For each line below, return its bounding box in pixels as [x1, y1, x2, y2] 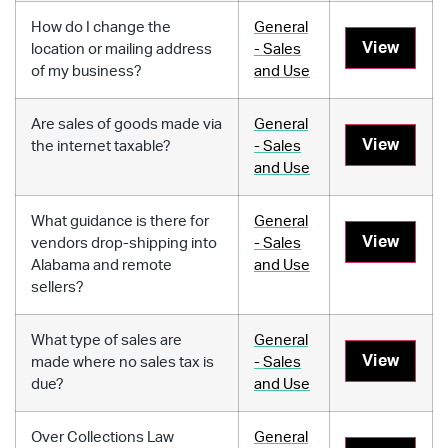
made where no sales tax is [31, 354, 214, 370]
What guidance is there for [31, 213, 209, 229]
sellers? [31, 279, 84, 295]
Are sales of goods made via [31, 116, 222, 132]
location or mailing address [31, 41, 212, 57]
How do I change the [31, 19, 171, 35]
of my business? [31, 63, 142, 79]
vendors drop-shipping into [31, 235, 217, 251]
